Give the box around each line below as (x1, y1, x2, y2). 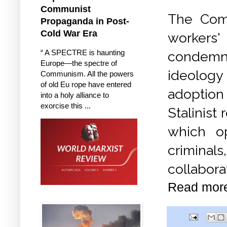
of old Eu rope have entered (41, 80, 131, 89)
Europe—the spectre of (41, 58, 117, 67)
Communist (41, 4, 91, 14)
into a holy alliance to (41, 90, 109, 99)
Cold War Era (41, 28, 97, 39)
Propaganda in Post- (41, 16, 129, 26)
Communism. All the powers (41, 69, 134, 78)
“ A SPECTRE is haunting (41, 48, 125, 57)
